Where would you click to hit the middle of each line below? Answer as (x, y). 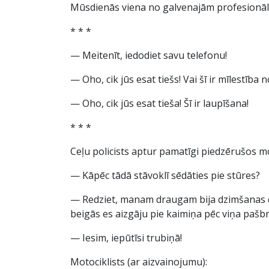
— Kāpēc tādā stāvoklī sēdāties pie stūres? (165, 175)
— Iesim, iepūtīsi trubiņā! (126, 238)
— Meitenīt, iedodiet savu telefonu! (149, 55)
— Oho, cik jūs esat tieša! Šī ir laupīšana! (159, 103)
